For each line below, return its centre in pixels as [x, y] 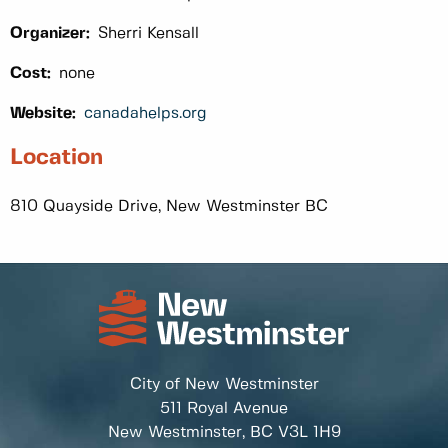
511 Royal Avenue [224, 408]
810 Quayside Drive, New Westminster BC [169, 207]
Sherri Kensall [148, 33]
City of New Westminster [224, 384]
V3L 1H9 [309, 432]
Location [56, 157]
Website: [43, 113]
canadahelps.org [145, 113]
